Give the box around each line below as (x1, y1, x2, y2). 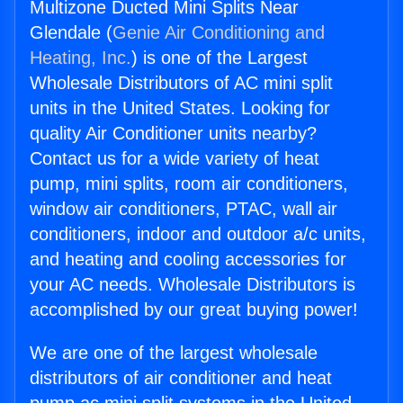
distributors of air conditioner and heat (30, 368, 332, 389)
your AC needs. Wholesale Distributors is (30, 274, 355, 295)
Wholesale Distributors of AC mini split (30, 73, 333, 94)
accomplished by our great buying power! (30, 300, 358, 320)
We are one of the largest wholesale (30, 343, 318, 363)
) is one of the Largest (131, 48, 308, 68)
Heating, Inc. (30, 48, 131, 68)
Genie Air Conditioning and (112, 22, 325, 43)
